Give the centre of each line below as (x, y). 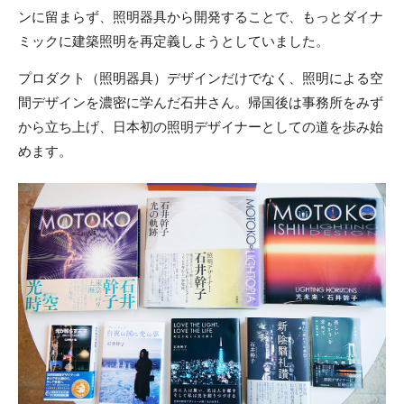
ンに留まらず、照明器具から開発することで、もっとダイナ (201, 16)
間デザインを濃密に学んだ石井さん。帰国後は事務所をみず (201, 102)
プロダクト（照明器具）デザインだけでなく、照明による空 (201, 78)
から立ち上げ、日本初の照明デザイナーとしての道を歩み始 (201, 126)
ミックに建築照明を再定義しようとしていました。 (174, 41)
